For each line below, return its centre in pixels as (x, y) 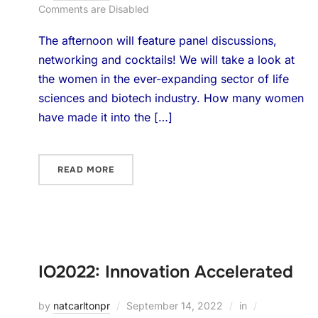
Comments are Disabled (93, 9)
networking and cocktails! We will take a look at (166, 60)
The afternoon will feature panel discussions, (157, 40)
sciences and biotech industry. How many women (171, 98)
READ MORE (86, 170)
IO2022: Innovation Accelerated (165, 272)
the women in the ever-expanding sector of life (163, 79)
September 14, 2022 (174, 306)
